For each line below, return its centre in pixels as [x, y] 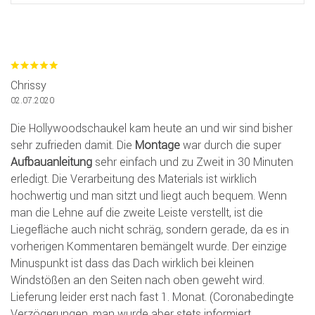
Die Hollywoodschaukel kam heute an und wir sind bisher [152, 128]
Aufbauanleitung [51, 162]
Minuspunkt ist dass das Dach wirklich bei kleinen [132, 263]
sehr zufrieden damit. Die [73, 145]
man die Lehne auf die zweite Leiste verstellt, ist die [137, 213]
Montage [157, 145]
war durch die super [231, 145]
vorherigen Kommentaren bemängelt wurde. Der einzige [149, 246]
